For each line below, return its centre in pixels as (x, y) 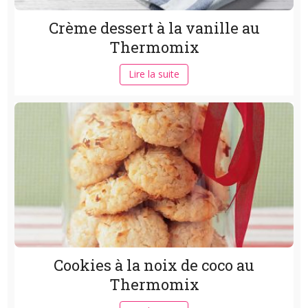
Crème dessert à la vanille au (154, 28)
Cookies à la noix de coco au (154, 265)
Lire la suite (154, 74)
